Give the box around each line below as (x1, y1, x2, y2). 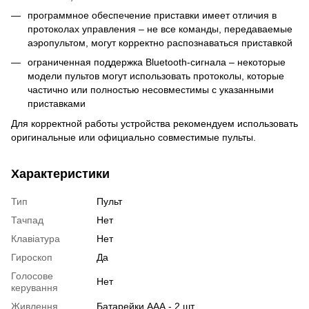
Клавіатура (11, 232, 60, 244)
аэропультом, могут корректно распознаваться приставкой (28, 37, 292, 48)
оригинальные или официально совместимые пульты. (11, 131, 256, 143)
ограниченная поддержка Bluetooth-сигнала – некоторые (28, 57, 286, 68)
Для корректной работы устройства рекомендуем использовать (11, 117, 298, 129)
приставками (28, 98, 86, 110)
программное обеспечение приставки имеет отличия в (28, 10, 277, 21)
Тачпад (11, 214, 43, 226)
